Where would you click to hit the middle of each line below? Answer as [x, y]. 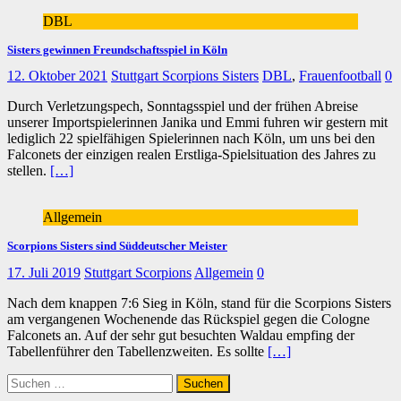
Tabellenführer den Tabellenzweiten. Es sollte [137, 352]
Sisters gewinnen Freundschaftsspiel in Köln [117, 50]
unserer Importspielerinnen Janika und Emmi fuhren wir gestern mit [197, 123]
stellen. [29, 171]
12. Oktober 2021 [57, 76]
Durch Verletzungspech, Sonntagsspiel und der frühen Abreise [183, 107]
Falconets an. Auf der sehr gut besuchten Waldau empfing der [181, 336]
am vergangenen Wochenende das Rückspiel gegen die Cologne [188, 320]
